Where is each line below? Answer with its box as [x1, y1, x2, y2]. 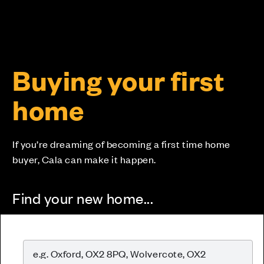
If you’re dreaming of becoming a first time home [12, 137, 230, 151]
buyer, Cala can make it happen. [12, 153, 156, 166]
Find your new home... [12, 189, 154, 207]
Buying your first [12, 62, 225, 98]
